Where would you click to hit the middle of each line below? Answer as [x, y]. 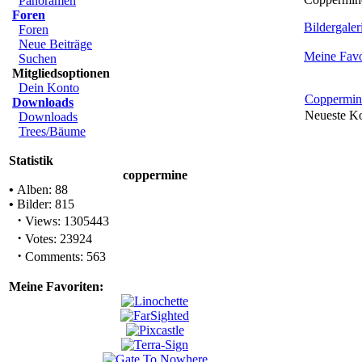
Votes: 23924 [57, 239]
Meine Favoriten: [56, 286]
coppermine [155, 175]
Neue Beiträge [55, 44]
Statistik [31, 160]
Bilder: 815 [44, 204]
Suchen [38, 59]
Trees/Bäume [52, 131]
